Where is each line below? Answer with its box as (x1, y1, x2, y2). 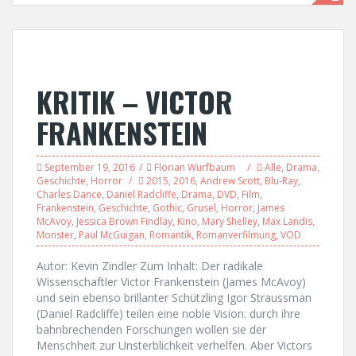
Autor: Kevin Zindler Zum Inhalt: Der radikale (37, 258, 263, 273)
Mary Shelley (202, 215, 257, 228)
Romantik (149, 228, 192, 242)
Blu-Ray (265, 174, 298, 188)
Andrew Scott (200, 174, 260, 188)
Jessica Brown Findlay (76, 215, 172, 228)
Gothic (153, 201, 182, 215)
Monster (37, 228, 74, 242)
